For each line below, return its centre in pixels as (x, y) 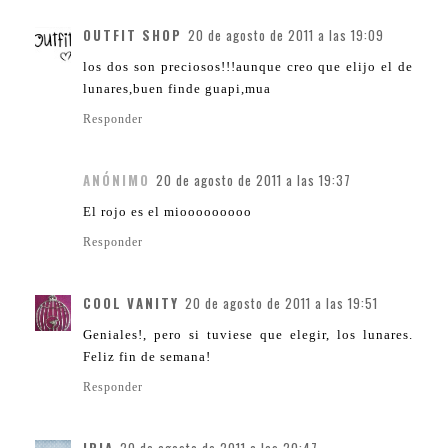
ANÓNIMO (116, 180)
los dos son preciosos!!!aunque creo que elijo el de (248, 67)
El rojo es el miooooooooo (167, 212)
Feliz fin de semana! (147, 357)
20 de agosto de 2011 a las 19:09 (286, 35)
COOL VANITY (131, 303)
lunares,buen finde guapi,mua (177, 89)
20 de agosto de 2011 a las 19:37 (253, 180)
